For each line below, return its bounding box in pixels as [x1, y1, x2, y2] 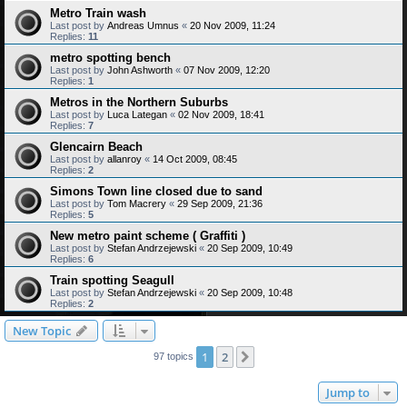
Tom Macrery [107, 197, 166, 209]
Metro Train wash [50, 5, 146, 20]
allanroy [107, 153, 142, 164]
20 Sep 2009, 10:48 [207, 286, 293, 298]
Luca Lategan [107, 108, 167, 120]
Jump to [326, 383, 370, 401]
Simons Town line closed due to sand [50, 184, 263, 198]
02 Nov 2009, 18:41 [178, 108, 264, 120]
